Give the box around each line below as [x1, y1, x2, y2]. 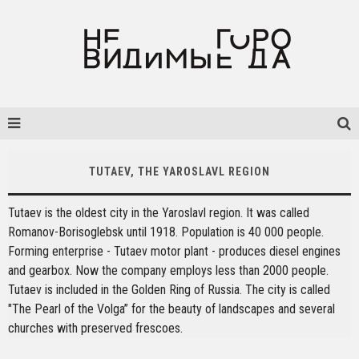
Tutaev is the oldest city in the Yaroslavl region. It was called [8, 205, 309, 220]
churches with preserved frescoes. [8, 321, 183, 336]
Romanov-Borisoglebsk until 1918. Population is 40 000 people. [8, 224, 324, 240]
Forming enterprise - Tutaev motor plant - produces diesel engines [8, 244, 341, 259]
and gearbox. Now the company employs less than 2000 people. [8, 263, 329, 278]
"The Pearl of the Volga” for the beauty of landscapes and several [8, 301, 335, 317]
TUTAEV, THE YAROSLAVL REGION [89, 165, 270, 178]
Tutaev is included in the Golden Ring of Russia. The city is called [8, 282, 330, 297]
